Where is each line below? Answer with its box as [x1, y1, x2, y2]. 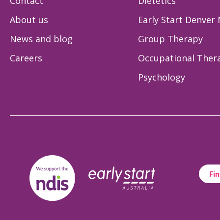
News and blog [10, 32, 73, 45]
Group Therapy [137, 32, 203, 45]
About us [10, 13, 48, 26]
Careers [10, 52, 42, 64]
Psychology [137, 71, 185, 83]
